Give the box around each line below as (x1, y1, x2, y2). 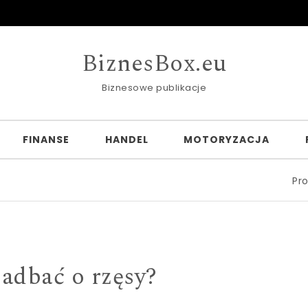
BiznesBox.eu (81, 46, 227, 82)
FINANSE (23, 132, 69, 146)
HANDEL (104, 132, 148, 146)
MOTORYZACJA (184, 132, 269, 146)
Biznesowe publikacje (102, 81, 206, 94)
